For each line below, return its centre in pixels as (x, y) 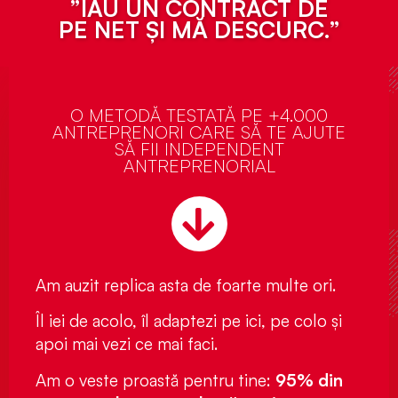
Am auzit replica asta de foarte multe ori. (188, 285)
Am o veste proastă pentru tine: (155, 380)
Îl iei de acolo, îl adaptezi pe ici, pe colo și (189, 321)
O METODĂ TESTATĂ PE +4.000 (199, 115)
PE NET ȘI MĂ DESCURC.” (199, 29)
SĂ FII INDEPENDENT (199, 148)
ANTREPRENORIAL (199, 165)
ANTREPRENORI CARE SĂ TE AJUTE (199, 131)
